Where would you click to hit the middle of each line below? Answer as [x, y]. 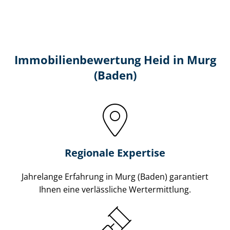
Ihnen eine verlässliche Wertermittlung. [115, 189]
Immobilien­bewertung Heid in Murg [115, 60]
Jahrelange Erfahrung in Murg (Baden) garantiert [115, 176]
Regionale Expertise [115, 152]
